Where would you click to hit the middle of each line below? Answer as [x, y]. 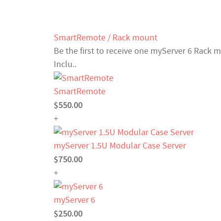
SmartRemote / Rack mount [106, 37]
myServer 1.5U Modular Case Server [120, 146]
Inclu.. [65, 64]
